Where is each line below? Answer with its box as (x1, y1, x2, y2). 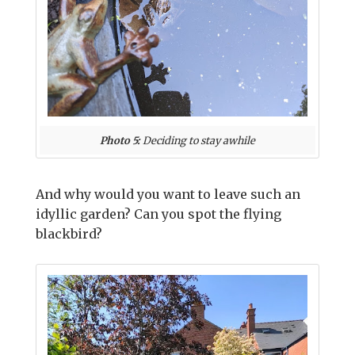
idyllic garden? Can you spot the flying (36, 206, 281, 222)
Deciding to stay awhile (140, 134, 255, 147)
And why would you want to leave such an (36, 186, 300, 202)
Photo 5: (100, 134, 140, 147)
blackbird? (36, 226, 105, 242)
